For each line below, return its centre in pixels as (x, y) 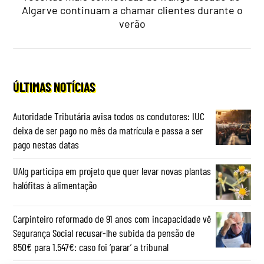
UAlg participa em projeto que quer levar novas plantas (112, 171)
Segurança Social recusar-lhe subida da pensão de (104, 233)
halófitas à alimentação (55, 185)
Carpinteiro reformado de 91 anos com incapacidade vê (112, 219)
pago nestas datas (46, 145)
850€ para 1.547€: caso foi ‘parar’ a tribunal (91, 247)
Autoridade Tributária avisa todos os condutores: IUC (109, 116)
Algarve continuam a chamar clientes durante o (132, 10)
